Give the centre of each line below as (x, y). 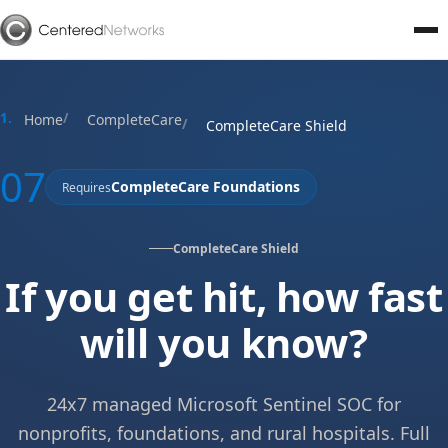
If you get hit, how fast (224, 296)
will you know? (224, 342)
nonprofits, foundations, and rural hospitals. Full (224, 433)
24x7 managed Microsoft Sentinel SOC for (224, 404)
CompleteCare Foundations (206, 186)
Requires (87, 187)
